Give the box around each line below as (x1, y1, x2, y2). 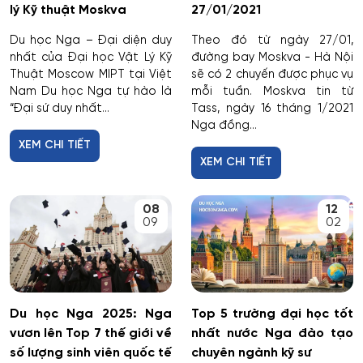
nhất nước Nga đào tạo (191, 327, 353, 341)
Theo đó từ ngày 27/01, (191, 34, 353, 48)
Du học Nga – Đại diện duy (10, 34, 172, 48)
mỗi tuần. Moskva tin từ (191, 85, 353, 99)
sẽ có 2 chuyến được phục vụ (191, 68, 353, 82)
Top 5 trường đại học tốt (191, 307, 353, 322)
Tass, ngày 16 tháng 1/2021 (191, 102, 353, 116)
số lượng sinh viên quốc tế (10, 346, 172, 361)
